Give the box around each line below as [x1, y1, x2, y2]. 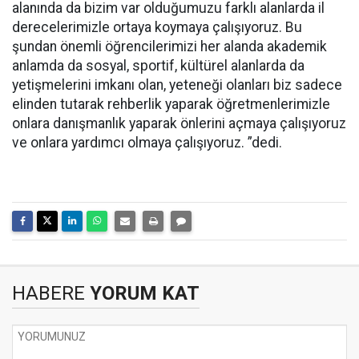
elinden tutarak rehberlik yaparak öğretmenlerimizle [12, 96, 330, 112]
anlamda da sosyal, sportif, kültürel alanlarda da [12, 58, 305, 74]
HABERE [12, 282, 85, 305]
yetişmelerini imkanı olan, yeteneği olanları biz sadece [12, 77, 342, 93]
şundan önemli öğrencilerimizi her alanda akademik [12, 38, 327, 54]
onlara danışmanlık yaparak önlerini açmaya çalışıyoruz [12, 115, 346, 131]
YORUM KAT [85, 282, 200, 305]
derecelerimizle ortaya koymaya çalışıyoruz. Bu [12, 19, 302, 35]
